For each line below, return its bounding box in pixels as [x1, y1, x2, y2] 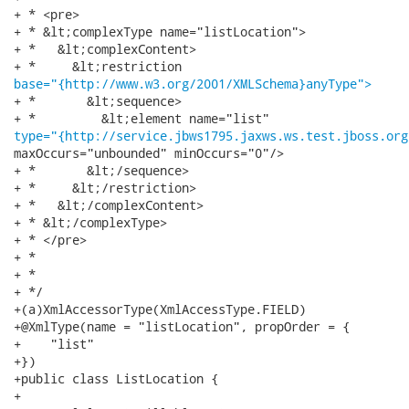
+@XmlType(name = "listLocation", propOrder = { [14, 318, 350, 335]
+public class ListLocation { [14, 370, 218, 387]
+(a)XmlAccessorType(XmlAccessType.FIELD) [14, 300, 306, 318]
